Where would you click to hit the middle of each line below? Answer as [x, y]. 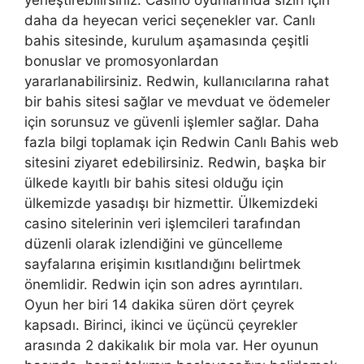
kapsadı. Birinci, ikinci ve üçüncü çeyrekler [161, 325]
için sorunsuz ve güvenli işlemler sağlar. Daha [172, 122]
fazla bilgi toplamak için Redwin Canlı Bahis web [182, 143]
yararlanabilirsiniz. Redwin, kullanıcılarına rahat [177, 82]
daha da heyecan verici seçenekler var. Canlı [170, 21]
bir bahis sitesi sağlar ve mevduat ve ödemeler [177, 102]
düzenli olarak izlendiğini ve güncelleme [154, 244]
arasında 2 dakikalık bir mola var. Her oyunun [171, 346]
